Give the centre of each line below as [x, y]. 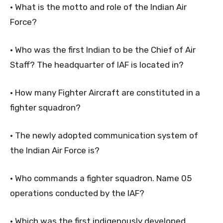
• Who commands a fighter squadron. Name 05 [101, 178]
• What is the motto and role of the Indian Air [98, 7]
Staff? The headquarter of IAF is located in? [97, 64]
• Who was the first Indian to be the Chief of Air [103, 50]
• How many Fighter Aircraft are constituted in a [105, 92]
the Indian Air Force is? [55, 150]
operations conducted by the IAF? [77, 193]
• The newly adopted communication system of [104, 135]
